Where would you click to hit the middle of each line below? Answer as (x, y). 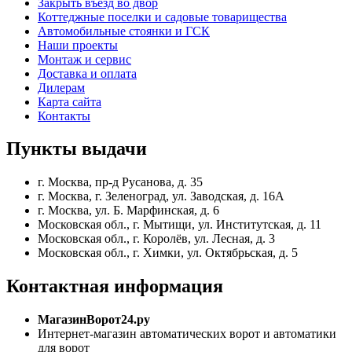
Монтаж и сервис (84, 59)
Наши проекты (78, 45)
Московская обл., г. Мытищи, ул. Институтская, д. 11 (180, 225)
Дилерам (61, 87)
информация (166, 286)
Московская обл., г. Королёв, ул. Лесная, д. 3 (156, 239)
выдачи (112, 149)
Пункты (42, 149)
